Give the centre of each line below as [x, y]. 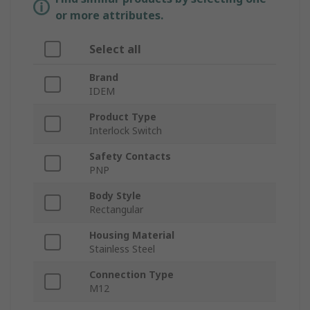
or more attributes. [109, 16]
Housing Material [132, 235]
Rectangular [116, 210]
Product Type [123, 117]
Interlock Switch [126, 131]
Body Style [115, 196]
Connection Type [131, 275]
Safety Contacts [130, 156]
